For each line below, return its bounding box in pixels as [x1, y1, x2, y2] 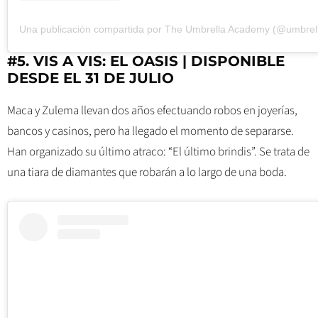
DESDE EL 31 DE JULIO [7, 70, 174, 87]
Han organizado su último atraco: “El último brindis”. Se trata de [7, 143, 309, 161]
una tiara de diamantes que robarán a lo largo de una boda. [7, 164, 287, 182]
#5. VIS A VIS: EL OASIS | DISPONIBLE [7, 53, 285, 70]
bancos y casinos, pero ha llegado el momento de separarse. [7, 123, 294, 141]
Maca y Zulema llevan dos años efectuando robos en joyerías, [7, 102, 297, 120]
